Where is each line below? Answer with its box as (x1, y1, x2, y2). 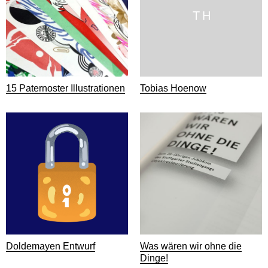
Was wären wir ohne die (140, 241, 242, 251)
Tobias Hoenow (140, 83, 206, 93)
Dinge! (140, 253, 168, 263)
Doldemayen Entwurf (6, 241, 95, 251)
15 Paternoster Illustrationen (6, 83, 125, 93)
